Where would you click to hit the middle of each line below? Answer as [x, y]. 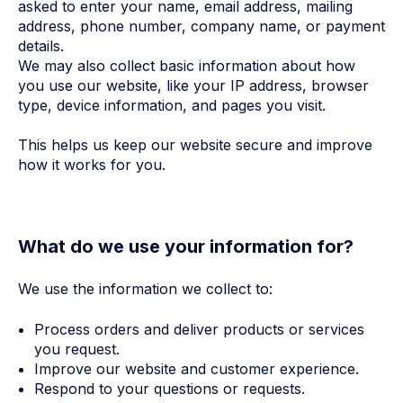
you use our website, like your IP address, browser [193, 86]
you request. [76, 349]
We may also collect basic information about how [187, 66]
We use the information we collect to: [145, 289]
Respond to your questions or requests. [169, 388]
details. [41, 46]
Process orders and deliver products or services [199, 329]
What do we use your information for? [186, 246]
